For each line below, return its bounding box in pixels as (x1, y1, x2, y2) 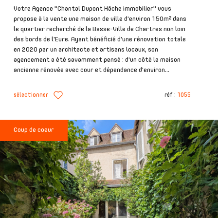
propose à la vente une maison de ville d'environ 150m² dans (14, 16, 186, 23)
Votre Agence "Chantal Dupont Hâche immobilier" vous (14, 5, 171, 13)
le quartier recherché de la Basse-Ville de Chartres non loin (14, 26, 185, 33)
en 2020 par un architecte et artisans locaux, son (14, 46, 158, 54)
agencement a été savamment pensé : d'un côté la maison (14, 56, 181, 64)
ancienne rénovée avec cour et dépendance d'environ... (14, 67, 169, 74)
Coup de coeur (14, 127, 54, 134)
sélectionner (14, 91, 48, 98)
